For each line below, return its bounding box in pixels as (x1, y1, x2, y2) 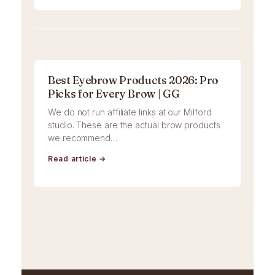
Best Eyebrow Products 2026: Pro (48, 74, 219, 87)
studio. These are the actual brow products (48, 120, 220, 131)
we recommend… (48, 133, 117, 144)
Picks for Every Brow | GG (48, 87, 180, 101)
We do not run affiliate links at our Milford (48, 107, 212, 118)
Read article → (48, 154, 107, 164)
